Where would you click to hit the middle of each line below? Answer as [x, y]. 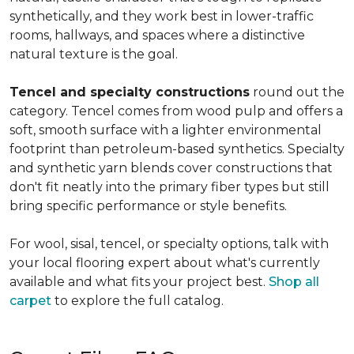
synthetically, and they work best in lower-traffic [162, 16]
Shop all [294, 282]
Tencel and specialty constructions [130, 92]
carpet [30, 301]
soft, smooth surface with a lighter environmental [166, 130]
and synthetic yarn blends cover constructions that [171, 168]
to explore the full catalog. [137, 301]
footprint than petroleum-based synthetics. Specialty [177, 149]
